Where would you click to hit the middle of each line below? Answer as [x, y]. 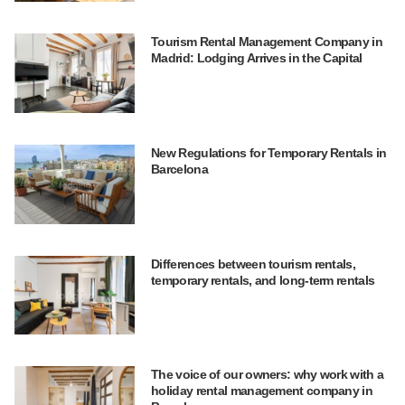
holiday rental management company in [262, 391]
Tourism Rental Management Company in [267, 41]
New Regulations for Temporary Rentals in [269, 152]
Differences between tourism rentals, [253, 264]
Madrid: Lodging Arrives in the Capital [257, 57]
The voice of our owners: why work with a [268, 375]
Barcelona [179, 169]
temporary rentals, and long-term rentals [263, 280]
